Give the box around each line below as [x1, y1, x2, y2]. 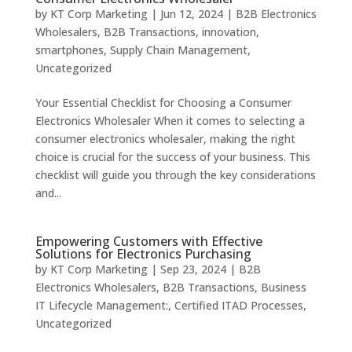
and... [35, 185, 61, 200]
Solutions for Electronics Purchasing [35, 245, 251, 262]
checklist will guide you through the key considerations [35, 167, 316, 182]
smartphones [35, 42, 104, 57]
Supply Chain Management [109, 42, 247, 57]
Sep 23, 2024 [159, 262, 226, 277]
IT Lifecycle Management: [35, 298, 168, 313]
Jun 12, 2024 [159, 6, 223, 21]
